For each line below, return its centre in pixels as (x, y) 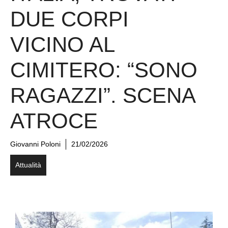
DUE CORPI (69, 19)
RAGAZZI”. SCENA (103, 96)
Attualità (28, 165)
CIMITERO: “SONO (104, 70)
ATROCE (54, 121)
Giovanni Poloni (35, 144)
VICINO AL (62, 45)
